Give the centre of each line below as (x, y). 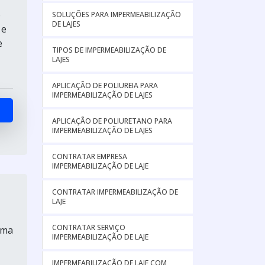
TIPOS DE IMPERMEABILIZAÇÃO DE (109, 50)
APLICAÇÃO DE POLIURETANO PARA (112, 121)
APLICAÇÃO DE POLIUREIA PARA (105, 85)
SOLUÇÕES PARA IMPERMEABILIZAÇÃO (117, 14)
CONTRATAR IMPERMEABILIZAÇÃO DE (115, 192)
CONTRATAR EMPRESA (90, 156)
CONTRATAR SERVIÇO (89, 227)
